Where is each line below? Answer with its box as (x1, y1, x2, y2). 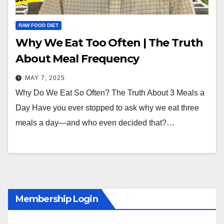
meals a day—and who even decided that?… (15, 118, 174, 127)
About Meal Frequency (15, 51, 139, 65)
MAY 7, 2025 (25, 74, 65, 81)
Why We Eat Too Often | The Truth (15, 35, 203, 49)
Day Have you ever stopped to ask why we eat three (15, 103, 199, 112)
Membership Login (15, 193, 98, 205)
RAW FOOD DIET (18, 22, 58, 28)
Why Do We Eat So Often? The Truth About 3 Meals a (15, 88, 204, 97)
